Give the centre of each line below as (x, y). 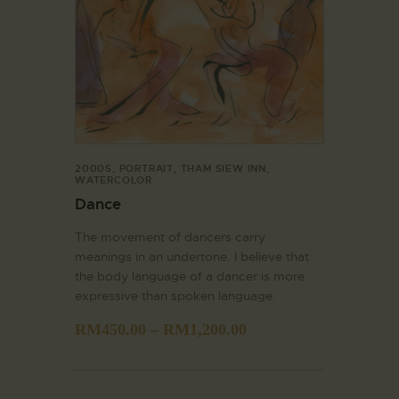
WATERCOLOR (114, 179)
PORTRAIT (147, 168)
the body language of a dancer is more (190, 276)
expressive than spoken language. (175, 295)
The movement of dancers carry (170, 236)
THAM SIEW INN (224, 168)
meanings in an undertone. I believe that (192, 256)
